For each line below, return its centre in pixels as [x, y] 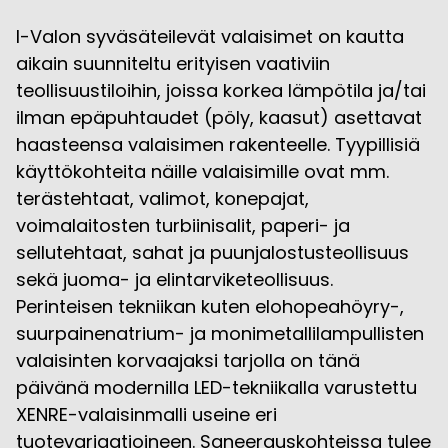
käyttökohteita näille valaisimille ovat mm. [202, 171]
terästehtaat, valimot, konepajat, [162, 198]
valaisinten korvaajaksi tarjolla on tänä [188, 360]
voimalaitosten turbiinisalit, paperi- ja [183, 225]
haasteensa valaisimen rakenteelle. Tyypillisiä [218, 144]
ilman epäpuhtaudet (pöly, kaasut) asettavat [219, 117]
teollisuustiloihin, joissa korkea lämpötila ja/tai [221, 90]
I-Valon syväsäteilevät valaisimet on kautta [210, 36]
